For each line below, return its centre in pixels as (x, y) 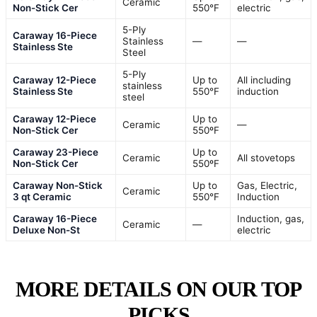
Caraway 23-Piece (56, 152)
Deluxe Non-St (46, 230)
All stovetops (266, 158)
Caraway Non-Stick (58, 186)
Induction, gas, (271, 219)
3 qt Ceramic (42, 197)
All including (264, 80)
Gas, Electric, (267, 186)
